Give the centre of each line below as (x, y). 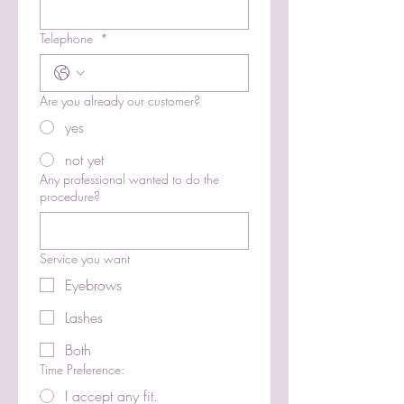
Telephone (68, 38)
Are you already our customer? (120, 100)
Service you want (85, 258)
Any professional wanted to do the (129, 179)
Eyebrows (93, 285)
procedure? (70, 196)
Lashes (84, 317)
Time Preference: (82, 369)
